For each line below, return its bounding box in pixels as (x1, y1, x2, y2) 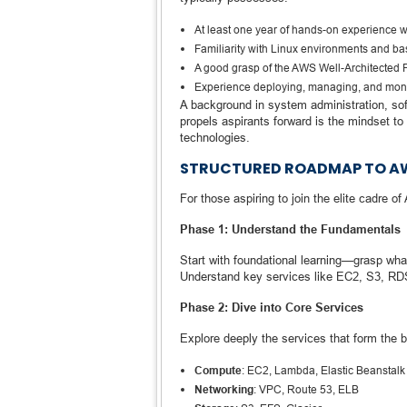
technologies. (180, 130, 250, 144)
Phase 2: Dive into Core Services (180, 300, 363, 314)
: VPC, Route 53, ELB (253, 382, 359, 396)
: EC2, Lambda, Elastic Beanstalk (242, 363, 405, 377)
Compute (194, 363, 242, 377)
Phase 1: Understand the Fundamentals (180, 222, 401, 236)
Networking (194, 382, 253, 396)
